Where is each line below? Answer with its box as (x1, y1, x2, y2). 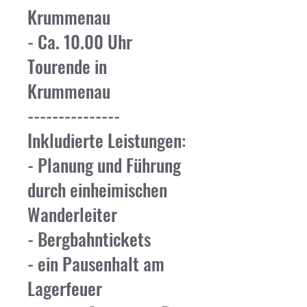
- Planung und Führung (27, 151, 181, 178)
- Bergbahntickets (27, 225, 151, 252)
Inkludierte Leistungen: (27, 127, 186, 153)
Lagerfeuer (27, 275, 102, 302)
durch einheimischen (27, 176, 167, 203)
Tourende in (27, 53, 107, 79)
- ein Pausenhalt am (27, 250, 164, 277)
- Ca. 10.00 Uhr (27, 28, 132, 55)
